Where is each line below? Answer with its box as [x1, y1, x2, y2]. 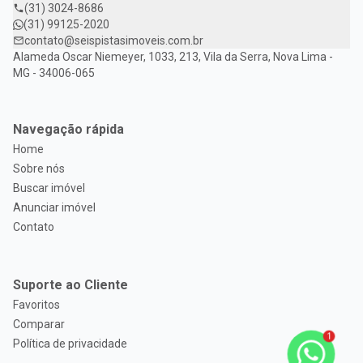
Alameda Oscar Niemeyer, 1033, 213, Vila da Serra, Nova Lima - [13, 50, 333, 64]
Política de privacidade [13, 337, 127, 351]
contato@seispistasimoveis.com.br [24, 34, 203, 48]
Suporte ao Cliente [13, 277, 128, 293]
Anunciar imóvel [13, 201, 96, 215]
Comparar [13, 318, 65, 331]
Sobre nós [13, 162, 65, 176]
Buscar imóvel [13, 181, 85, 195]
